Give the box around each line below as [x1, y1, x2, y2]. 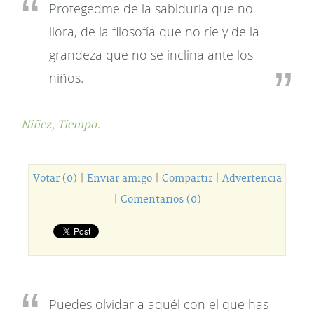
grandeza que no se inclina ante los [49, 46, 253, 63]
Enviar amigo [86, 172, 152, 185]
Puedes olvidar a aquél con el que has [49, 296, 268, 313]
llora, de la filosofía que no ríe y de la [49, 23, 259, 40]
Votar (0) [32, 172, 77, 185]
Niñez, [21, 118, 57, 132]
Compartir [161, 172, 212, 185]
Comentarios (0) [120, 193, 201, 206]
